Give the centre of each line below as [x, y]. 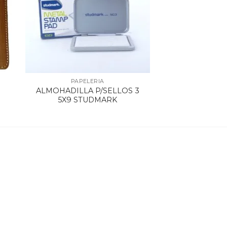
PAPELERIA [87, 81]
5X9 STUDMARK [88, 100]
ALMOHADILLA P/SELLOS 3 [87, 90]
